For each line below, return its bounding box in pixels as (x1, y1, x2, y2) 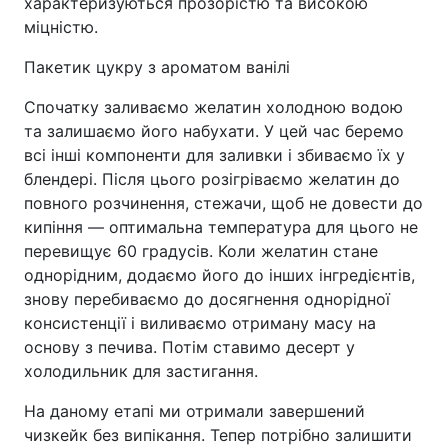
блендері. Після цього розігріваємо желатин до (24, 169, 400, 189)
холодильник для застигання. (24, 361, 258, 381)
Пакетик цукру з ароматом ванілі (24, 57, 290, 77)
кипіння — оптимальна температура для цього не (24, 217, 418, 237)
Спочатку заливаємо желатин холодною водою (24, 97, 403, 117)
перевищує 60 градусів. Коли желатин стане (24, 241, 378, 261)
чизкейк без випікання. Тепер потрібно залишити (24, 425, 412, 445)
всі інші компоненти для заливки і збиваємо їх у (24, 145, 405, 165)
